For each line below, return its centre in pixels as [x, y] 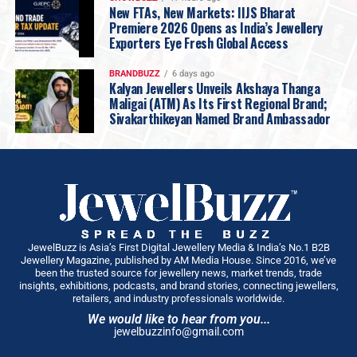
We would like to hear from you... [178, 319]
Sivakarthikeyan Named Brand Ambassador [220, 118]
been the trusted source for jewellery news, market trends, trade [178, 273]
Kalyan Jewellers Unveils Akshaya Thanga [214, 88]
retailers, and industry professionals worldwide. [178, 298]
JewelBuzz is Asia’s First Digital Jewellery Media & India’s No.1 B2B [178, 247]
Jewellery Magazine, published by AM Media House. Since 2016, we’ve [178, 260]
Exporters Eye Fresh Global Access [198, 43]
